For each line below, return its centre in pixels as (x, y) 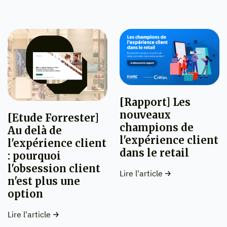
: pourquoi (34, 156)
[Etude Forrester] (53, 118)
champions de (157, 127)
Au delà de (35, 130)
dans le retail (154, 153)
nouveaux (145, 115)
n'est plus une (44, 181)
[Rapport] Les (155, 102)
